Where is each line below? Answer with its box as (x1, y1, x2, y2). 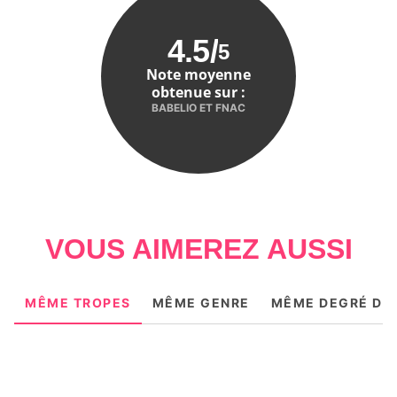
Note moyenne (146, 64, 251, 84)
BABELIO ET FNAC (152, 100, 245, 114)
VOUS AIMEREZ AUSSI (44, 233, 353, 266)
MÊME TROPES (25, 295, 131, 311)
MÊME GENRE (152, 295, 250, 311)
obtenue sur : (152, 82, 245, 102)
